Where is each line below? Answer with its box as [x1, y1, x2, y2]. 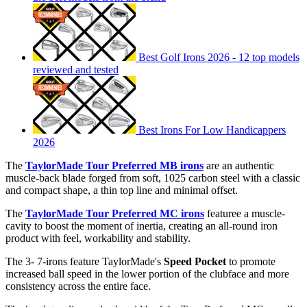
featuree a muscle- [204, 208, 285, 220]
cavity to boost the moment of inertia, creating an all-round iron [5, 220, 278, 232]
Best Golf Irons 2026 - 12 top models [138, 51, 299, 64]
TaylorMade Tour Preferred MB [25, 160, 177, 172]
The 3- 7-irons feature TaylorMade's [5, 256, 164, 268]
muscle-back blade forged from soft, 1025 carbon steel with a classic [5, 172, 300, 184]
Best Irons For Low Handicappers [138, 124, 286, 136]
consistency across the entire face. [5, 280, 151, 293]
